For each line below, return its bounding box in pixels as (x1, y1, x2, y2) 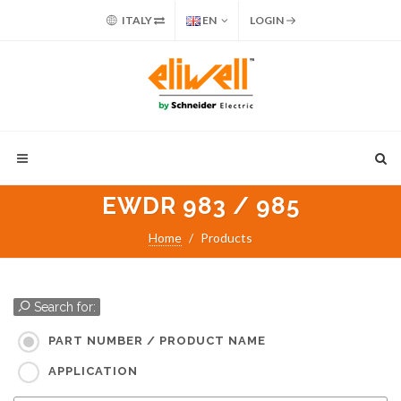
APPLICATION (48, 364, 138, 379)
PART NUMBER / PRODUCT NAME (48, 334, 266, 348)
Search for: (30, 300, 96, 314)
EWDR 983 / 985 (101, 192, 300, 219)
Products (200, 230, 252, 245)
